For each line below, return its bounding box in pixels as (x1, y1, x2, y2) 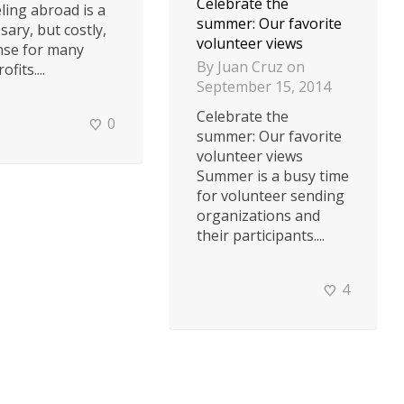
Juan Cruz (217, 56, 283, 77)
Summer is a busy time (197, 165, 349, 186)
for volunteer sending (197, 185, 344, 206)
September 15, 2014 (197, 76, 331, 96)
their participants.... (197, 225, 325, 245)
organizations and (197, 205, 320, 225)
